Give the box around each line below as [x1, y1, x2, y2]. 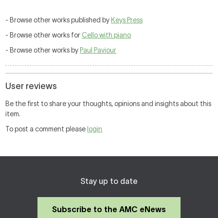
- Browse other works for [5, 31, 82, 39]
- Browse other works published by [5, 16, 111, 24]
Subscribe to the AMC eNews [52, 205, 166, 214]
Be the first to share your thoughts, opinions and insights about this [5, 100, 212, 108]
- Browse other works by [5, 46, 80, 54]
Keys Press [111, 16, 143, 24]
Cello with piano [82, 31, 131, 39]
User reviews [5, 81, 57, 91]
